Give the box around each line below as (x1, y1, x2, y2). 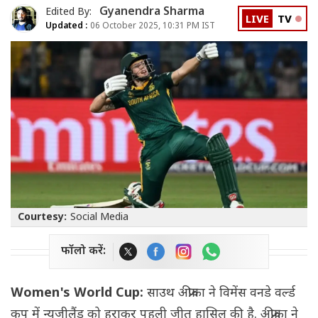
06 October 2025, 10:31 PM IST (88, 20, 215, 32)
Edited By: (45, 5, 94, 19)
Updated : (45, 20, 88, 32)
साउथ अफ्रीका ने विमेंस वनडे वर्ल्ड (143, 285, 295, 302)
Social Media (70, 211, 128, 225)
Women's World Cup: (11, 285, 143, 302)
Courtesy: (18, 211, 67, 225)
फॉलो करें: (61, 244, 106, 260)
